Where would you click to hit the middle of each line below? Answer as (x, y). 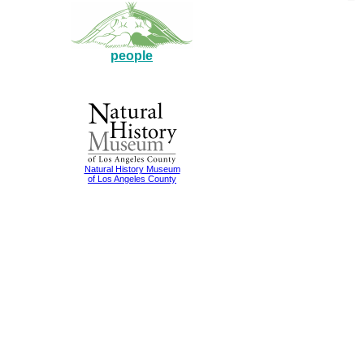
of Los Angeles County (132, 179)
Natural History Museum (132, 169)
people (132, 56)
